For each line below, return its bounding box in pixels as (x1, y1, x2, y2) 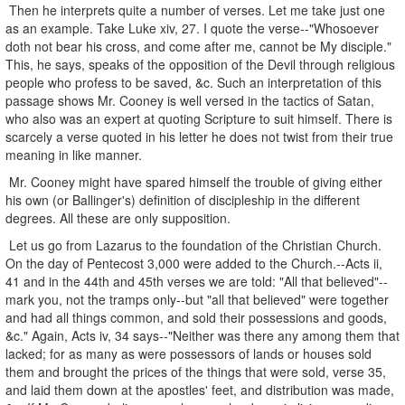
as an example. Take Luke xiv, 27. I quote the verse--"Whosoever (5, 18, 379, 37)
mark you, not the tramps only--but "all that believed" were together (5, 289, 389, 308)
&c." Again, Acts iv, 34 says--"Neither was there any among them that (5, 325, 400, 344)
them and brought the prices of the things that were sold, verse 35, (5, 362, 386, 381)
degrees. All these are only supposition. (5, 208, 231, 227)
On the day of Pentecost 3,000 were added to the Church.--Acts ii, (5, 253, 382, 272)
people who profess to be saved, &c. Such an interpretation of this (5, 72, 381, 91)
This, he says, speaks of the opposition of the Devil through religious (5, 54, 395, 73)
